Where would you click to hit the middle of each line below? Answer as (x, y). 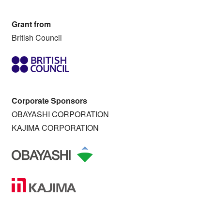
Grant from (31, 24)
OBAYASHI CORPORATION (60, 114)
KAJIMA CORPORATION (55, 128)
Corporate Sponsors (49, 101)
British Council (37, 38)
